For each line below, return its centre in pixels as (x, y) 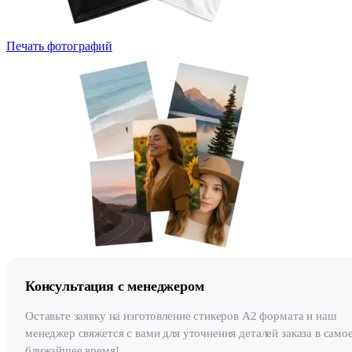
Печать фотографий (59, 46)
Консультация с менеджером (115, 286)
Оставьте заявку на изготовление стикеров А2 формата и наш (181, 315)
